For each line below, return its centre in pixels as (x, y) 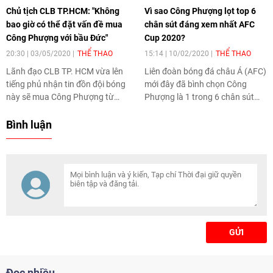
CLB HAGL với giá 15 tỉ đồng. (60, 110)
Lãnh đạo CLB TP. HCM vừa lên (65, 72)
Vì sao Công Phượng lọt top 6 (200, 11)
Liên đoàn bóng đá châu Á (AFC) (205, 72)
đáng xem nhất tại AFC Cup (196, 110)
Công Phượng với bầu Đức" (57, 38)
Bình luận (29, 125)
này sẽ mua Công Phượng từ (60, 97)
